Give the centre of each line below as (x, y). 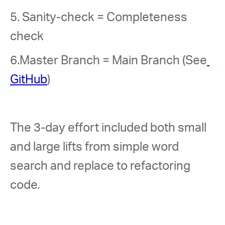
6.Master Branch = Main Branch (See (108, 61)
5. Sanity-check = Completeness (100, 18)
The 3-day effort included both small (109, 128)
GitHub (29, 80)
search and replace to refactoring (101, 166)
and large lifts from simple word (96, 147)
